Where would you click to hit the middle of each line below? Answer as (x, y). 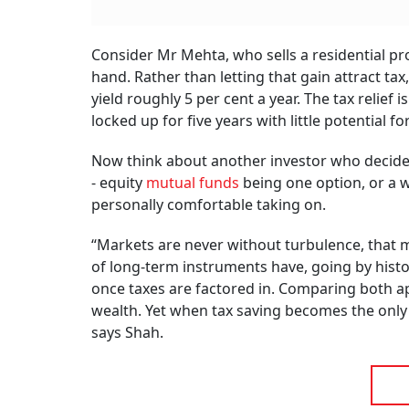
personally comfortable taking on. (209, 205)
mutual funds (193, 183)
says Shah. (127, 333)
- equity (119, 183)
